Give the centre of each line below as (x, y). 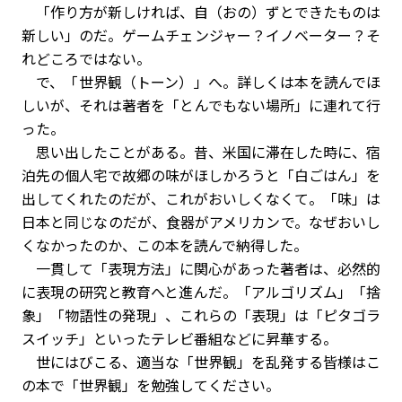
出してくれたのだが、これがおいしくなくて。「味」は (201, 198)
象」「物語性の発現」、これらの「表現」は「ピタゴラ (201, 315)
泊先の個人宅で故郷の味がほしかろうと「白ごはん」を (201, 175)
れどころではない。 (86, 58)
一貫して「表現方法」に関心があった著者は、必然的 (201, 268)
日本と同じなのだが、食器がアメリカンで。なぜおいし (201, 222)
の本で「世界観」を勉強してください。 (151, 385)
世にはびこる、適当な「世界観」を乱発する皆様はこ (201, 362)
